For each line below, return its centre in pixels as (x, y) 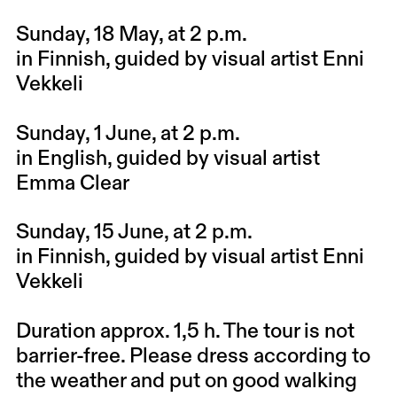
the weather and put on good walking (186, 381)
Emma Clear (72, 183)
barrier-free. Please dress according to (193, 356)
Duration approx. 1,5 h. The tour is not (185, 331)
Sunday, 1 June (83, 134)
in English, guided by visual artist (167, 159)
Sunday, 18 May (87, 35)
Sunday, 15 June (90, 233)
